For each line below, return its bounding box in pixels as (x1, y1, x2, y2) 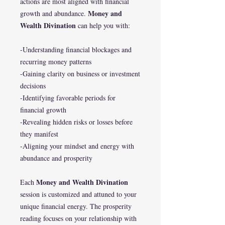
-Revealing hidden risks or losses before (20, 117, 133, 127)
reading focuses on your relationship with (20, 213, 137, 223)
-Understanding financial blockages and (20, 45, 132, 54)
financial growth (20, 105, 66, 115)
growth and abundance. (20, 9, 88, 18)
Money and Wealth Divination (36, 177, 128, 187)
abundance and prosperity (20, 153, 92, 163)
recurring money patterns (20, 57, 91, 66)
